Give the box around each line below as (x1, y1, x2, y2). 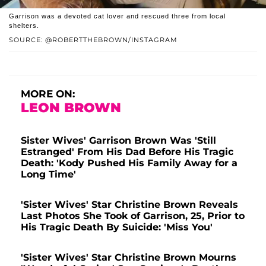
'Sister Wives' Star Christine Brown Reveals (21, 198, 238, 210)
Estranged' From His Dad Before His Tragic (21, 145, 233, 157)
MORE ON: (21, 87, 75, 100)
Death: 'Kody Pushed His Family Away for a (21, 157, 237, 169)
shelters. (9, 21, 39, 29)
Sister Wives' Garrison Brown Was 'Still (21, 134, 216, 146)
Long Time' (21, 168, 76, 180)
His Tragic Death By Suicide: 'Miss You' (21, 221, 213, 233)
